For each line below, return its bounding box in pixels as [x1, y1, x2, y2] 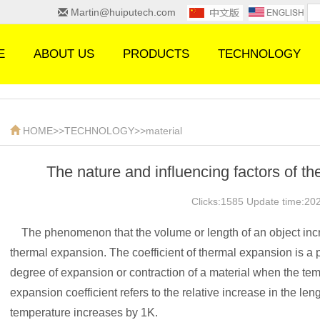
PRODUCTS [123, 47, 189, 61]
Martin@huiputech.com [71, 6, 184, 18]
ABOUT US [34, 47, 94, 61]
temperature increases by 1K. [10, 306, 158, 319]
